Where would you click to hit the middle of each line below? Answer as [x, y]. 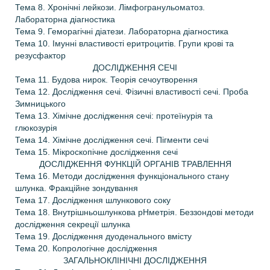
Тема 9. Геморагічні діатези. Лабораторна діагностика [122, 31]
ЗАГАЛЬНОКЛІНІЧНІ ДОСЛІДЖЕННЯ [135, 260]
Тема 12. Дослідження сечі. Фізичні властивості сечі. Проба [132, 92]
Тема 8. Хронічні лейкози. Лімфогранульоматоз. [110, 7]
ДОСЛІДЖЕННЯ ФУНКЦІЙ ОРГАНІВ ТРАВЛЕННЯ [135, 164]
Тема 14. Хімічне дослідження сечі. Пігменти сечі [112, 140]
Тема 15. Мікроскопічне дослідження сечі [96, 152]
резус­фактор [40, 55]
